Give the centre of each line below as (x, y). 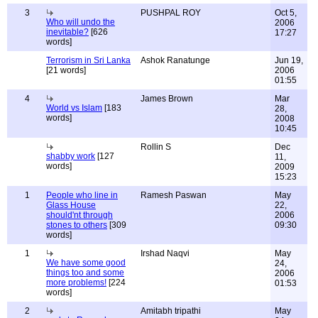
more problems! (76, 283)
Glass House (71, 205)
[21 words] (66, 70)
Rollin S (156, 147)
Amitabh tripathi (171, 311)
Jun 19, (289, 60)
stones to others (77, 225)
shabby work (71, 156)
